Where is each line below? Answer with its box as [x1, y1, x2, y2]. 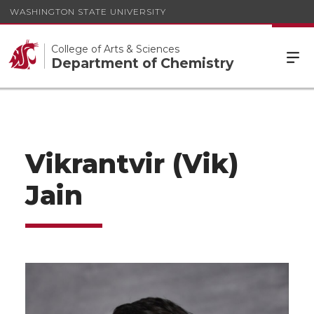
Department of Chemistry [51, 55, 233, 71]
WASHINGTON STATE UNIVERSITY [10, 6, 166, 17]
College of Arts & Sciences [51, 43, 179, 55]
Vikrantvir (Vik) [25, 148, 238, 179]
